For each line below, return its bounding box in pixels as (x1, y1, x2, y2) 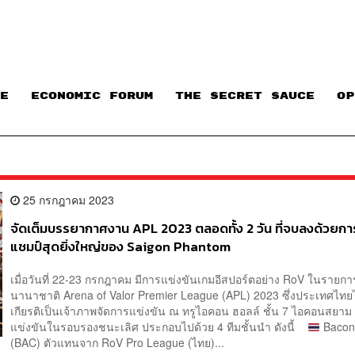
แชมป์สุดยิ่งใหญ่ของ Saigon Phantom (10, 236, 231, 257)
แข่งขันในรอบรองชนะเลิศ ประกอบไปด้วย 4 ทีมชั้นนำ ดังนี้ (10, 319, 308, 335)
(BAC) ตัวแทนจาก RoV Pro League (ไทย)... (10, 334, 225, 351)
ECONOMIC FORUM (31, 90, 153, 102)
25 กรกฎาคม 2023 (20, 191, 115, 208)
